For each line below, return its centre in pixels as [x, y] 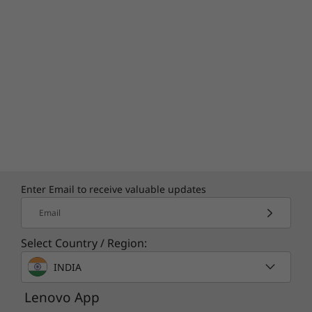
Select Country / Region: [84, 243]
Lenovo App [62, 297]
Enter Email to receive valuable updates [114, 189]
